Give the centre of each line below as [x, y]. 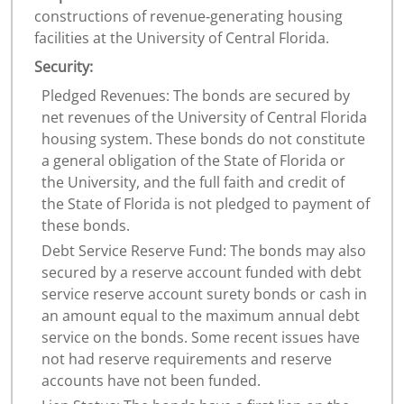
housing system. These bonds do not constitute [203, 138]
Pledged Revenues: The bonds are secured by [196, 95]
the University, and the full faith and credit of [193, 182]
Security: [64, 66]
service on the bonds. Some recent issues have [201, 337]
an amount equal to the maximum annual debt [201, 315]
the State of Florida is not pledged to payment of [206, 203]
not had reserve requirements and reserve [187, 358]
